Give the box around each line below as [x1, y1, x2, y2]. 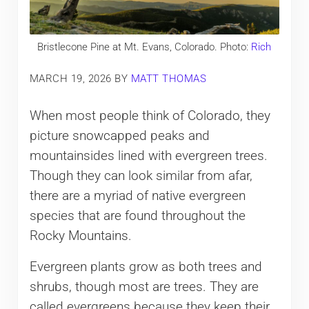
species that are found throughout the [29, 208, 246, 223]
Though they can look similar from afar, [29, 168, 252, 183]
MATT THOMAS [130, 72, 207, 85]
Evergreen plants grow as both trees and [29, 259, 262, 275]
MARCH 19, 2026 [29, 72, 112, 85]
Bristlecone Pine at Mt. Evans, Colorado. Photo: [37, 41, 252, 54]
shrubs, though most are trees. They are [29, 279, 259, 295]
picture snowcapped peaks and [29, 128, 210, 143]
